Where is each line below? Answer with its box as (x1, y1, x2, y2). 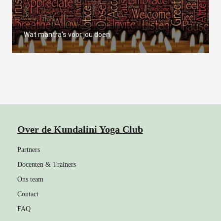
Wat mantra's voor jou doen (24, 31, 110, 38)
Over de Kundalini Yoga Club (17, 124, 143, 135)
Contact (17, 190, 38, 198)
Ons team (17, 176, 43, 183)
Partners (17, 146, 40, 153)
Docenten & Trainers (17, 161, 76, 168)
